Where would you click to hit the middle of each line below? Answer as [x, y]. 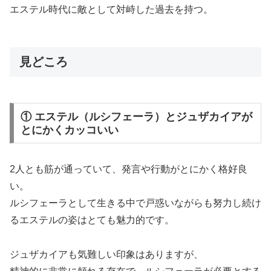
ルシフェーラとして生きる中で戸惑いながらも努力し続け [135, 203]
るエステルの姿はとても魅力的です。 [92, 220]
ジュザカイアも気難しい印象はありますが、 [106, 254]
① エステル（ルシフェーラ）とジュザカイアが [136, 116]
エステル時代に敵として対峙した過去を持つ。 [111, 9]
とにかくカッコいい [69, 130]
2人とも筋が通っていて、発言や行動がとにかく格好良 [129, 169]
